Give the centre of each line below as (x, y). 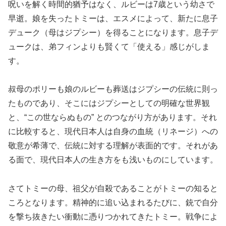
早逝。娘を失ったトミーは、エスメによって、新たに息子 (113, 18)
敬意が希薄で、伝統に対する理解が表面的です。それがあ (113, 146)
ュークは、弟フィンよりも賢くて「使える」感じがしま (109, 46)
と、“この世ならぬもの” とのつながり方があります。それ (112, 118)
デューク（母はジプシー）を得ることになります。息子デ (113, 32)
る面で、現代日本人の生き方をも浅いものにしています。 (113, 160)
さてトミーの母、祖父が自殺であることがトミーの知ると (113, 189)
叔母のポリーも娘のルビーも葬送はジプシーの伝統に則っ (113, 89)
